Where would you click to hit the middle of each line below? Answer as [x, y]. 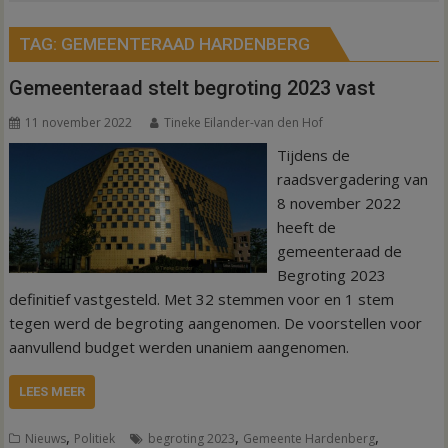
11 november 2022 [79, 122]
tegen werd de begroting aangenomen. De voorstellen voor [216, 323]
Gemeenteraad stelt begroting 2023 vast [192, 88]
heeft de [306, 227]
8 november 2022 [338, 203]
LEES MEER [52, 391]
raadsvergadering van [352, 179]
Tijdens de [313, 155]
